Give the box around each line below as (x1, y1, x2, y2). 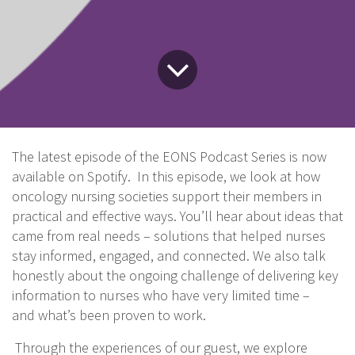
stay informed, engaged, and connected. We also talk (12, 246, 326, 265)
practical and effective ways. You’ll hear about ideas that (12, 207, 343, 225)
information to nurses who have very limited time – (12, 286, 310, 304)
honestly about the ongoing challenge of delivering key (12, 266, 338, 284)
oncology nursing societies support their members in (12, 187, 322, 205)
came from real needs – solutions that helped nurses (12, 227, 326, 245)
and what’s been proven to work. (12, 306, 206, 324)
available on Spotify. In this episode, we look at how (12, 167, 320, 185)
